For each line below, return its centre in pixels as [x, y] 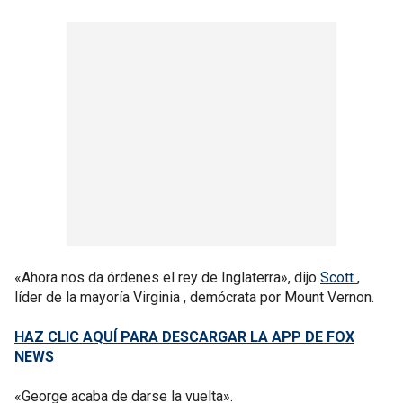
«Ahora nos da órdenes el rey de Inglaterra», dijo [167, 277]
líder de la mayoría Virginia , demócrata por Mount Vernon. [194, 297]
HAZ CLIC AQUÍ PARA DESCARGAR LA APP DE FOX [184, 336]
